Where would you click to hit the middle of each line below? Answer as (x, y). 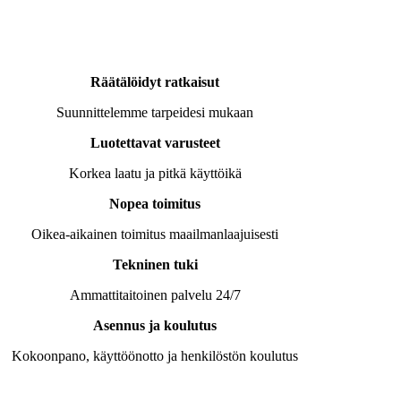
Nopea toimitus (155, 204)
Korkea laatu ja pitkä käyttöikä (155, 174)
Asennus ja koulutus (155, 326)
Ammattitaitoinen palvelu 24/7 (155, 295)
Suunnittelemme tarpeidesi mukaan (155, 113)
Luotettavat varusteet (155, 143)
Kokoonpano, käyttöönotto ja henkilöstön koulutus (155, 356)
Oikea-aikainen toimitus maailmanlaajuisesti (155, 235)
